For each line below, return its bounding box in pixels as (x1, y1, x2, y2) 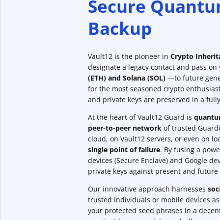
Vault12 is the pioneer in (88, 52, 170, 61)
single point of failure (88, 145, 160, 155)
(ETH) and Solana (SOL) (88, 73, 167, 83)
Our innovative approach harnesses (88, 184, 208, 194)
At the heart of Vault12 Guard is (88, 112, 194, 122)
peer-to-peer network (88, 123, 162, 133)
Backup (88, 17, 152, 40)
